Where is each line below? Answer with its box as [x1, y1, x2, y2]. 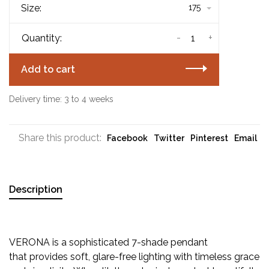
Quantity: [22, 32, 62, 44]
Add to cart [21, 64, 75, 76]
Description [9, 184, 62, 196]
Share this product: [19, 132, 101, 144]
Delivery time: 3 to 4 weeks [9, 94, 113, 104]
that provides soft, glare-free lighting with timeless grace [9, 251, 259, 263]
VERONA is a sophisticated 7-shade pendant [9, 237, 208, 249]
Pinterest [190, 133, 228, 144]
